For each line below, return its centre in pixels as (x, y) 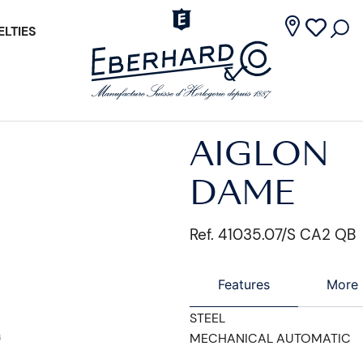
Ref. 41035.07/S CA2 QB (273, 235)
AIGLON (259, 157)
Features (244, 284)
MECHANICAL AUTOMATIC (270, 338)
